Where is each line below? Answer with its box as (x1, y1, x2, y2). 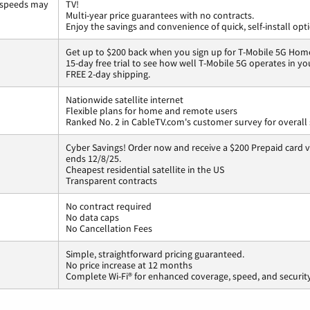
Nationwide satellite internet (66, 93, 183, 107)
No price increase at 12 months (66, 259, 192, 272)
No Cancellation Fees (66, 222, 152, 235)
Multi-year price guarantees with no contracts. (66, 9, 254, 22)
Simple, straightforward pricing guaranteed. (66, 248, 244, 261)
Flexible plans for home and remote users (66, 104, 237, 118)
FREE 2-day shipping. (66, 68, 150, 81)
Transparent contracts (66, 174, 157, 188)
